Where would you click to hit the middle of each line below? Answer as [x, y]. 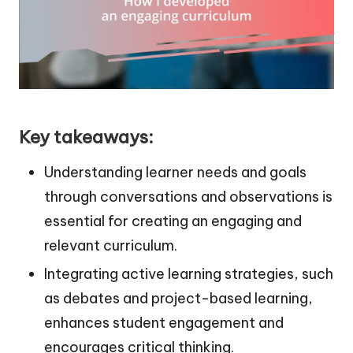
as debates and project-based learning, [178, 299]
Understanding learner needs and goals [175, 173]
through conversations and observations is [188, 197]
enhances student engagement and [164, 323]
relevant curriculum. [111, 246]
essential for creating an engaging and [173, 221]
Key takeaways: [86, 137]
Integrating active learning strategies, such [189, 274]
